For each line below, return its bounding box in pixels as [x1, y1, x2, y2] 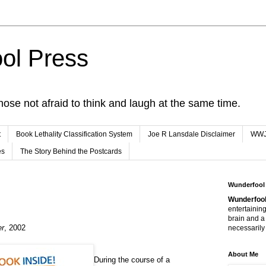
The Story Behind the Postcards [20, 147, 122, 156]
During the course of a [94, 255, 170, 265]
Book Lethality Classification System [16, 130, 132, 139]
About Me [228, 250, 258, 258]
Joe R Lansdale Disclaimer [148, 130, 235, 139]
